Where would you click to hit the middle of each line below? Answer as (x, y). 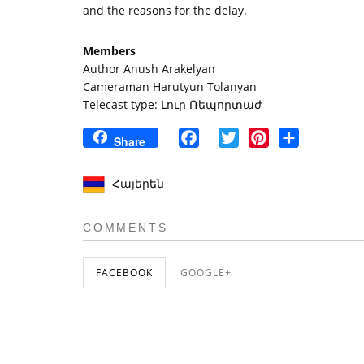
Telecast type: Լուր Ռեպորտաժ (172, 104)
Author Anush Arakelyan (149, 69)
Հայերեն (138, 184)
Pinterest (297, 137)
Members (109, 51)
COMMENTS (126, 228)
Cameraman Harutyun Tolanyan (170, 87)
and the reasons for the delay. (165, 10)
